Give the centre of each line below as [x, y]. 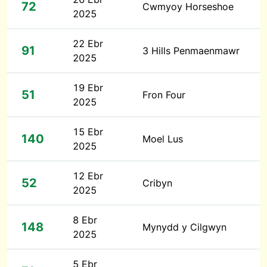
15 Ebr [88, 132]
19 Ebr [88, 88]
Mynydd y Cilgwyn [184, 227]
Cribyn [157, 183]
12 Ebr [88, 176]
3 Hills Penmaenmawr [191, 51]
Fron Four [164, 95]
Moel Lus [163, 139]
